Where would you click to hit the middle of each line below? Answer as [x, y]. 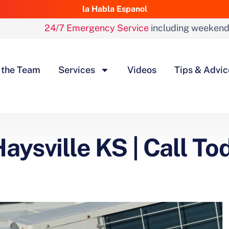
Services [76, 70]
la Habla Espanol [114, 9]
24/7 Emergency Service [97, 28]
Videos [142, 70]
